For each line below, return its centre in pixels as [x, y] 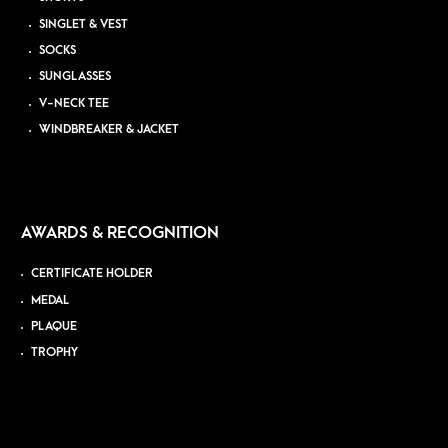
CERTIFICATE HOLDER [91, 274]
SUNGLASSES [75, 77]
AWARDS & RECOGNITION [119, 233]
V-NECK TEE [74, 103]
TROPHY [54, 353]
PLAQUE [53, 326]
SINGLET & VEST [84, 24]
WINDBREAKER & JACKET [109, 130]
